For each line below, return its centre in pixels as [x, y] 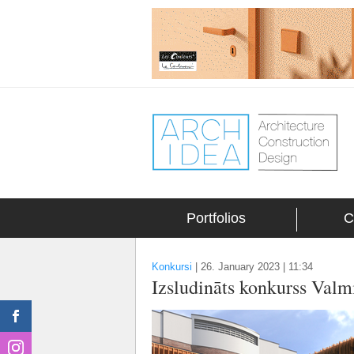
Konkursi [172, 267]
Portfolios [216, 218]
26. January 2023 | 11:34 [257, 267]
